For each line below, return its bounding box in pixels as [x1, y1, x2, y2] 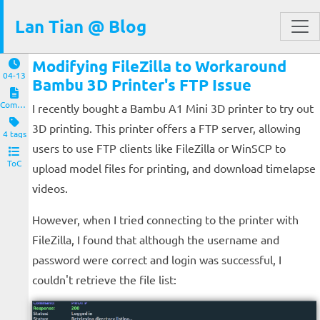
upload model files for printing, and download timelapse [32, 161, 316, 175]
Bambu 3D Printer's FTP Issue [32, 75, 251, 94]
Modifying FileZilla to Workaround [32, 56, 286, 76]
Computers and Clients [17, 99, 26, 111]
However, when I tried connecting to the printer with [32, 212, 299, 226]
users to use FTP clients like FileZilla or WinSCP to [32, 141, 286, 155]
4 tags [2, 128, 26, 140]
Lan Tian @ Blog [15, 15, 146, 37]
